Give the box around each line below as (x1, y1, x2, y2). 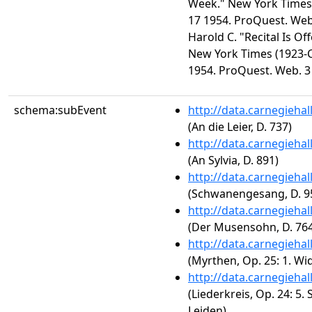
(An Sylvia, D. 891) (188, 153, 279, 168)
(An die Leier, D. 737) (188, 119, 292, 134)
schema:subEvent (14, 102, 107, 118)
